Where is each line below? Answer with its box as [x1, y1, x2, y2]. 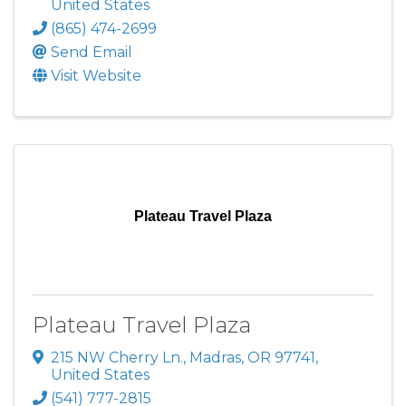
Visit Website [51, 67, 141, 85]
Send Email [51, 43, 132, 62]
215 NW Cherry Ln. [51, 348, 183, 366]
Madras [189, 348, 241, 366]
